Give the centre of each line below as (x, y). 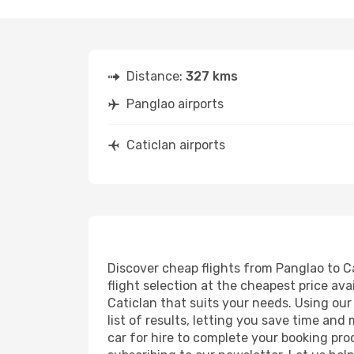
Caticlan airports (176, 145)
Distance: (156, 76)
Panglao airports (175, 104)
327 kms (212, 76)
